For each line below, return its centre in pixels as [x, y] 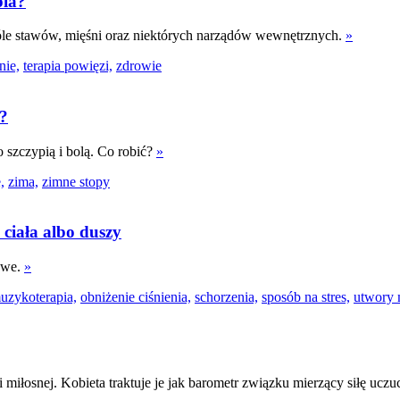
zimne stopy [76, 181]
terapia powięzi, [68, 66]
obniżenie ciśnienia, [136, 297]
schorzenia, [226, 297]
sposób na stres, [306, 297]
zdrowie [139, 66]
